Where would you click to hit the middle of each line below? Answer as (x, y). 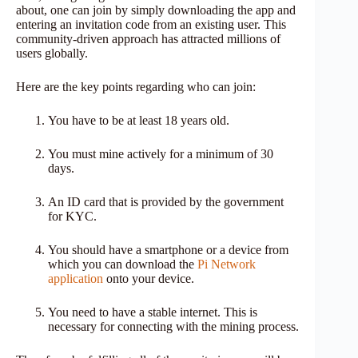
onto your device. (149, 278)
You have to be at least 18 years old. (139, 120)
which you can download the (123, 264)
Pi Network (227, 264)
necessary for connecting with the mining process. (173, 326)
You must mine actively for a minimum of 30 (161, 153)
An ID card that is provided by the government (166, 201)
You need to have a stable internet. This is (153, 312)
